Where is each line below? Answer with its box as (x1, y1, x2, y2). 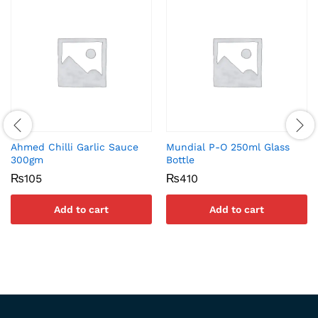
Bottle (166, 154, 194, 166)
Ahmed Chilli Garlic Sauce (11, 141, 138, 153)
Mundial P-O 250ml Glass (166, 141, 290, 153)
